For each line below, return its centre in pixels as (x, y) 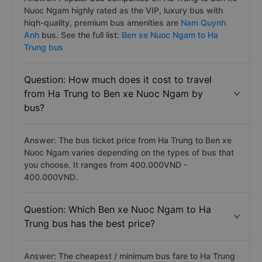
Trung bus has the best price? (89, 223)
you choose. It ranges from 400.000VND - (106, 165)
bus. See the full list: (80, 35)
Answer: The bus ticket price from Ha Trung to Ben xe (128, 140)
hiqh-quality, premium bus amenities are (101, 23)
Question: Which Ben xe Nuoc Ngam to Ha (118, 209)
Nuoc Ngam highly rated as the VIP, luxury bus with (123, 10)
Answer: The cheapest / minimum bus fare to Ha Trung (130, 256)
